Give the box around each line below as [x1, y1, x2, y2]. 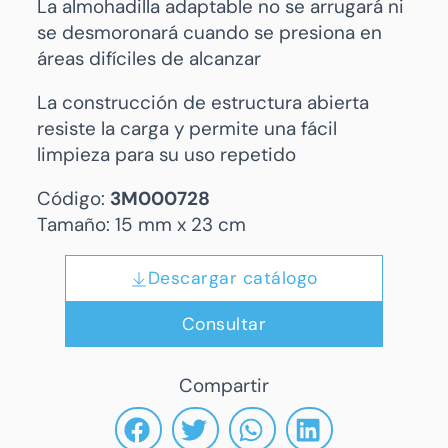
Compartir [178, 373, 269, 399]
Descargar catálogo [147, 267, 318, 290]
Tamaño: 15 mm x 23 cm [36, 211, 246, 237]
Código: [36, 185, 110, 211]
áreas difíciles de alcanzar [36, 45, 261, 71]
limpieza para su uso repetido [36, 141, 296, 167]
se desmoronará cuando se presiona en [36, 19, 382, 45]
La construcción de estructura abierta [36, 89, 369, 115]
